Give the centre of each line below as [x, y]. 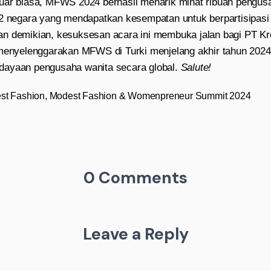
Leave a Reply [135, 234]
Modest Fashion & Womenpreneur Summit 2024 [150, 96]
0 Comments [135, 178]
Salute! [196, 67]
